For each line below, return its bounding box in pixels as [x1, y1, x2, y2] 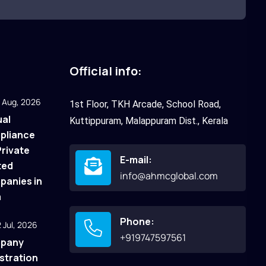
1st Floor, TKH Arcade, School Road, [69, 99, 221, 110]
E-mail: [120, 153, 153, 166]
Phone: [120, 214, 155, 228]
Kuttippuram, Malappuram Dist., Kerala [69, 115, 229, 127]
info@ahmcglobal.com [120, 169, 218, 182]
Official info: [69, 63, 142, 80]
